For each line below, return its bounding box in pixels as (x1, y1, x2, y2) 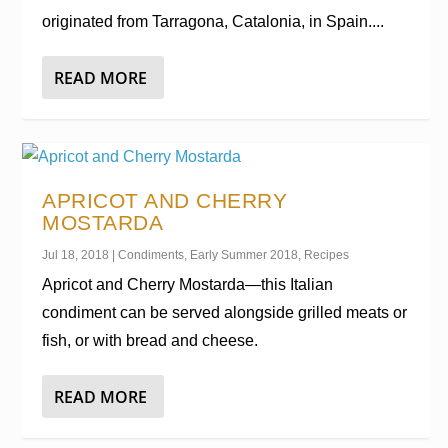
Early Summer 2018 (190, 248, 299, 262)
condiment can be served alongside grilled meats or (42, 304, 408, 321)
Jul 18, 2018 (42, 248, 110, 262)
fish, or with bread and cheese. (42, 332, 259, 349)
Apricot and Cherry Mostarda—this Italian (42, 276, 334, 293)
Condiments (118, 248, 185, 262)
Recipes (304, 248, 350, 262)
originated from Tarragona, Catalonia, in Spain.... (42, 13, 385, 30)
